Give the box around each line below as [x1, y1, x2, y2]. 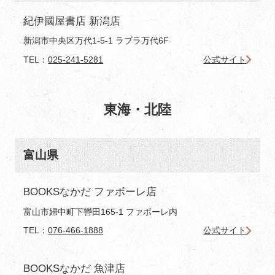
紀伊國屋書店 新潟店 [23, 15, 121, 27]
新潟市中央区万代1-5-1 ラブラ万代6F [23, 36, 169, 46]
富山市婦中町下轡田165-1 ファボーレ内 [23, 206, 178, 217]
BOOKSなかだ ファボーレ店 [23, 186, 157, 198]
